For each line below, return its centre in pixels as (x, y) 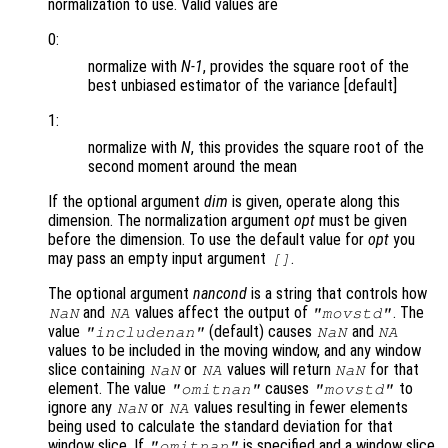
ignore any (82, 408)
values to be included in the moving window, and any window (234, 351)
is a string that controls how (337, 294)
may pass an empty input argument (159, 259)
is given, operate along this (314, 202)
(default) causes (261, 332)
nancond (220, 294)
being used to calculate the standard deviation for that (220, 427)
